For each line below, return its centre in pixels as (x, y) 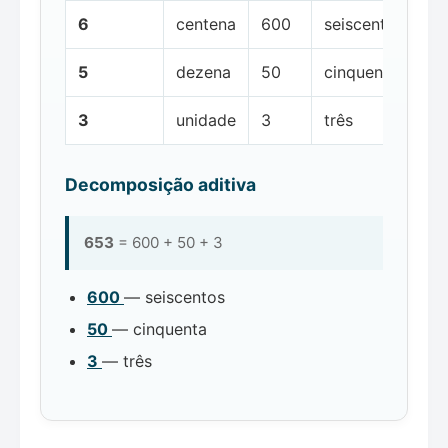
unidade (206, 119)
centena (206, 23)
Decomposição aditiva (160, 184)
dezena (203, 71)
